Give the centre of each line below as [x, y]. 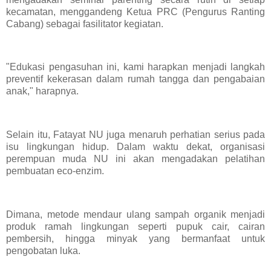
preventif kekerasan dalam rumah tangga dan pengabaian [135, 79]
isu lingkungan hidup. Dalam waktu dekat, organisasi [135, 146]
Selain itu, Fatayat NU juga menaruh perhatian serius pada [135, 134]
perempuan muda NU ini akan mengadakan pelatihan [135, 158]
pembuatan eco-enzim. [55, 171]
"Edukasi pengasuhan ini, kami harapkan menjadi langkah [135, 67]
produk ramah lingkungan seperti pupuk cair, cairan [135, 226]
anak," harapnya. [42, 91]
